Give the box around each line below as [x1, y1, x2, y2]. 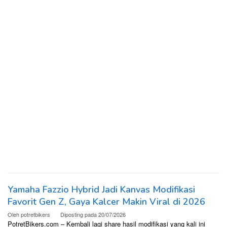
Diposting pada [60, 210, 98, 219]
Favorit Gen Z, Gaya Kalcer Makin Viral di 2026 [8, 196, 205, 208]
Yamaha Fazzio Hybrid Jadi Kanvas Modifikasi [8, 183, 195, 196]
